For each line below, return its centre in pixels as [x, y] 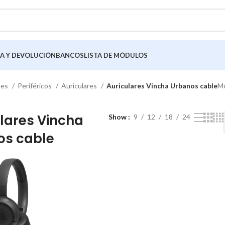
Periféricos [35, 86]
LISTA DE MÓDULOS [116, 55]
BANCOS [70, 55]
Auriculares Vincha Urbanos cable [162, 86]
